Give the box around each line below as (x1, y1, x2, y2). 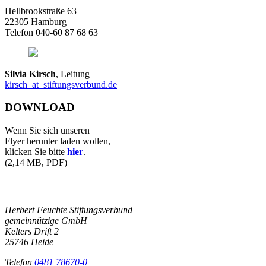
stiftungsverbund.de (43, 79, 117, 90)
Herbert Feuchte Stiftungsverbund (5, 204, 132, 215)
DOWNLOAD (5, 101, 75, 114)
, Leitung (56, 68, 90, 79)
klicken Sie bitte (5, 147, 67, 157)
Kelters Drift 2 (5, 226, 59, 236)
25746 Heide (5, 236, 53, 247)
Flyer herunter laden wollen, (5, 136, 110, 147)
